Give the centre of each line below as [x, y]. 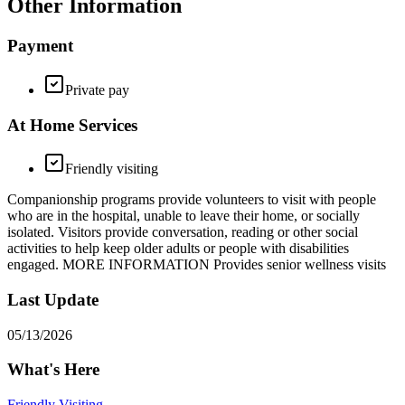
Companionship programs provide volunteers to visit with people [192, 200]
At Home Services [72, 125]
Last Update [53, 300]
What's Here [53, 370]
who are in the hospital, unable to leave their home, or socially [184, 216]
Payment [40, 46]
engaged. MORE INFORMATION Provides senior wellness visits [197, 265]
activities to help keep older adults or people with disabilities [178, 249]
